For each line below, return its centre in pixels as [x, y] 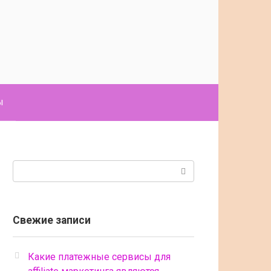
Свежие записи [52, 220]
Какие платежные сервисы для [99, 257]
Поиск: [28, 167]
